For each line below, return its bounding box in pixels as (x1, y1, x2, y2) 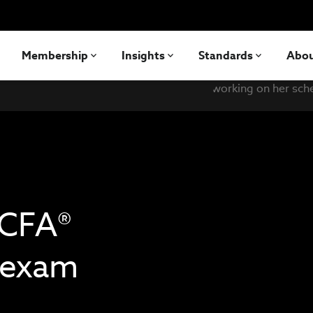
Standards (198, 48, 253, 63)
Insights (122, 48, 165, 63)
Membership (22, 48, 88, 63)
